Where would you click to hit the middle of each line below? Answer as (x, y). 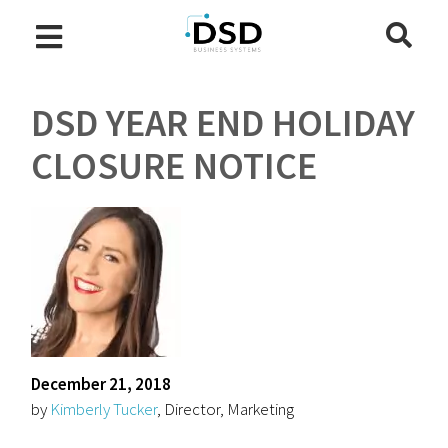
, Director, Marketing (226, 409)
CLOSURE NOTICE (174, 165)
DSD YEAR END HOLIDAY (223, 122)
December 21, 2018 (101, 384)
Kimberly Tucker (104, 409)
